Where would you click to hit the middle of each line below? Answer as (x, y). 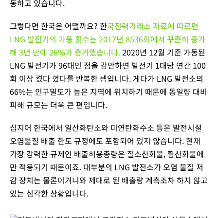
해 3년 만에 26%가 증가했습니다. (65, 52)
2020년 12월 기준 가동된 (163, 52)
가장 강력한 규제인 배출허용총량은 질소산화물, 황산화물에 (107, 154)
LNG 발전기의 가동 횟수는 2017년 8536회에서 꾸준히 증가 (108, 39)
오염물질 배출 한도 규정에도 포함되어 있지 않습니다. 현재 (105, 140)
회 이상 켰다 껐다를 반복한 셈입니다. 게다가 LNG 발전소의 (107, 78)
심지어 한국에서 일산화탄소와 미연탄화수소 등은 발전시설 (106, 127)
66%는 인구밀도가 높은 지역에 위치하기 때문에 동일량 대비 (109, 91)
